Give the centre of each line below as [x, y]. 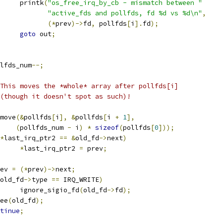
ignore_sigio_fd [50, 190]
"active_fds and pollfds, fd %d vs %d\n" [125, 13]
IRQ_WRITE [79, 180]
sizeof [107, 128]
